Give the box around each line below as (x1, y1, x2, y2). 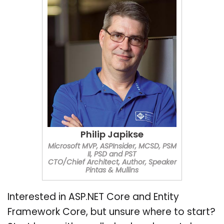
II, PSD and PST (87, 150, 136, 158)
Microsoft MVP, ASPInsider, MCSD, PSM (47, 142, 176, 150)
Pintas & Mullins (85, 166, 138, 174)
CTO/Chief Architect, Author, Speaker (47, 158, 176, 166)
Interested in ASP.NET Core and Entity (7, 192, 179, 202)
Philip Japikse (80, 130, 143, 140)
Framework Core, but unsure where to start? (7, 207, 215, 217)
